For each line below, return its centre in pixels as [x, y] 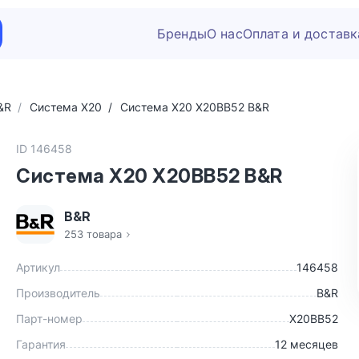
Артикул [38, 267]
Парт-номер [49, 319]
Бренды [182, 33]
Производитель [58, 293]
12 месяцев [307, 344]
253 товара [93, 234]
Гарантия [41, 344]
